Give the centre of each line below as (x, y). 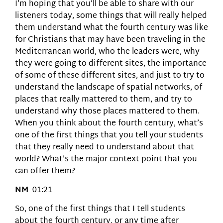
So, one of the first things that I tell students (100, 210)
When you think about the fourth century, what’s (109, 123)
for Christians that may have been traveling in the (110, 40)
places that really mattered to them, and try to (104, 100)
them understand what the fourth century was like (111, 28)
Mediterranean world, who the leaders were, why (107, 52)
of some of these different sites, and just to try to (110, 76)
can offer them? (45, 171)
